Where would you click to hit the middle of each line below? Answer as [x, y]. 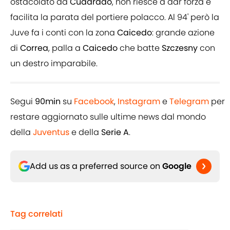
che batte [140, 48]
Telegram [189, 102]
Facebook [94, 102]
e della [85, 132]
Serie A [115, 132]
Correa [34, 48]
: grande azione [183, 33]
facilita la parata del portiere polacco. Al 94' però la [115, 17]
